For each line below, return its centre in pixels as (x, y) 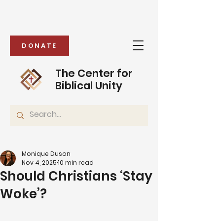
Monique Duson (46, 154)
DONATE (39, 46)
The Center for (94, 73)
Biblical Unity (89, 86)
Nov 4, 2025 (39, 163)
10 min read (76, 163)
